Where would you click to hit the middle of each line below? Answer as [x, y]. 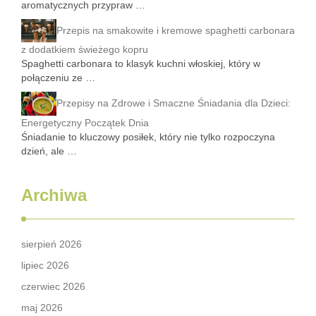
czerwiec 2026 [53, 286]
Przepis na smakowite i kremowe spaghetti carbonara [176, 30]
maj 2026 [42, 307]
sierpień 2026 [51, 244]
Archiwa [54, 195]
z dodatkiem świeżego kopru [85, 50]
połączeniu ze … [58, 78]
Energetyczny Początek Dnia [85, 122]
